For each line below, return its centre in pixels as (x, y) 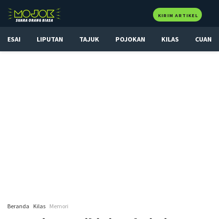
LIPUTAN (50, 39)
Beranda (18, 206)
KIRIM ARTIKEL (178, 15)
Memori (59, 206)
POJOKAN (130, 39)
